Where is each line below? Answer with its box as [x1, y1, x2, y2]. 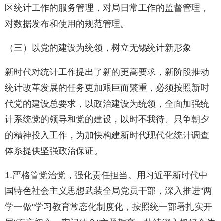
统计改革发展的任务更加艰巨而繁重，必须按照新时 [5, 83, 209, 93]
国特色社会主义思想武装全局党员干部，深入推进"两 [5, 186, 212, 196]
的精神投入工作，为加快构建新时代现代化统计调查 [5, 130, 209, 141]
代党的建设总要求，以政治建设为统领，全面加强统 [5, 99, 209, 109]
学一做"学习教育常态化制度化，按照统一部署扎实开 [5, 202, 212, 212]
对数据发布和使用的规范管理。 [5, 19, 129, 29]
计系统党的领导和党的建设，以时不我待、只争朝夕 [5, 114, 209, 125]
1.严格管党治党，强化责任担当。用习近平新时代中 [5, 170, 208, 181]
